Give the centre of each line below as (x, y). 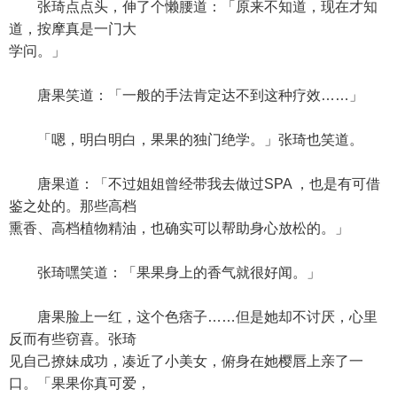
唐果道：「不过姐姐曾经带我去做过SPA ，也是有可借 (195, 184)
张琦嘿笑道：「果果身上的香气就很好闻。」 (165, 272)
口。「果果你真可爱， (80, 383)
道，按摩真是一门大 (73, 29)
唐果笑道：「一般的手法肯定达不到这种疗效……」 (186, 95)
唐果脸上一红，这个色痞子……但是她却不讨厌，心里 (193, 317)
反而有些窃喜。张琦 (73, 339)
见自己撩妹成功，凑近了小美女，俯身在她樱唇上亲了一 (186, 361)
